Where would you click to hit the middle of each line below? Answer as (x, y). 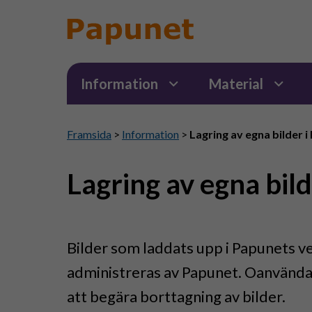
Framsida (89, 134)
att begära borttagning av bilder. (176, 296)
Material (236, 84)
